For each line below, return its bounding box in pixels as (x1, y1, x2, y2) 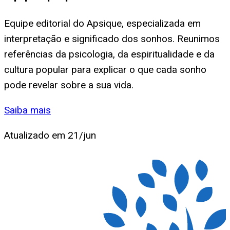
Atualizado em (4, 129, 68, 141)
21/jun (68, 129, 96, 141)
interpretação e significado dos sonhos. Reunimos (4, 32, 220, 45)
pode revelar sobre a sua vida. (4, 79, 133, 91)
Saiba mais (4, 104, 51, 116)
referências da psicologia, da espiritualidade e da (4, 48, 215, 60)
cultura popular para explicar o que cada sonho (4, 63, 206, 75)
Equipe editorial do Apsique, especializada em (4, 17, 201, 29)
